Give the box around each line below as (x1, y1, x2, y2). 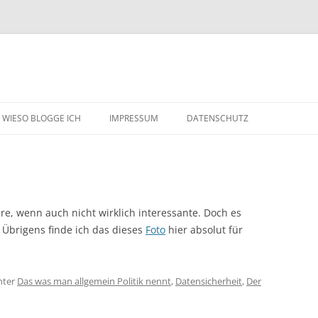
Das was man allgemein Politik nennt (17, 275, 171, 287)
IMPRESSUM (109, 112, 158, 124)
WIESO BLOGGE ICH (2, 112, 81, 124)
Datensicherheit (175, 275, 242, 287)
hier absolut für (165, 223, 243, 236)
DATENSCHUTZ (187, 112, 248, 124)
